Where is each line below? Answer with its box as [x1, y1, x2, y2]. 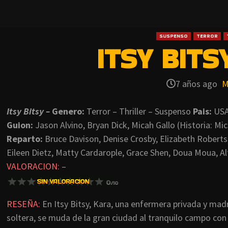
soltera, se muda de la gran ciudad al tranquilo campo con [7, 212, 226, 224]
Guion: [7, 119, 33, 131]
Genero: [52, 105, 84, 118]
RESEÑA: [7, 198, 42, 210]
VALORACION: [7, 160, 60, 173]
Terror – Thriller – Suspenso [84, 105, 193, 118]
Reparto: [7, 133, 43, 145]
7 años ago [175, 78, 219, 90]
